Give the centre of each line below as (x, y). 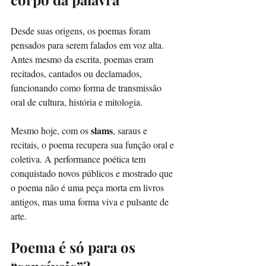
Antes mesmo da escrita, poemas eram (83, 59)
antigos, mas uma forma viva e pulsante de (91, 201)
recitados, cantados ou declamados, (77, 73)
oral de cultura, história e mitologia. (77, 102)
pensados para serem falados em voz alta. (88, 45)
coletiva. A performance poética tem (79, 159)
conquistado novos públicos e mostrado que (93, 173)
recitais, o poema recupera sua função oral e (94, 144)
